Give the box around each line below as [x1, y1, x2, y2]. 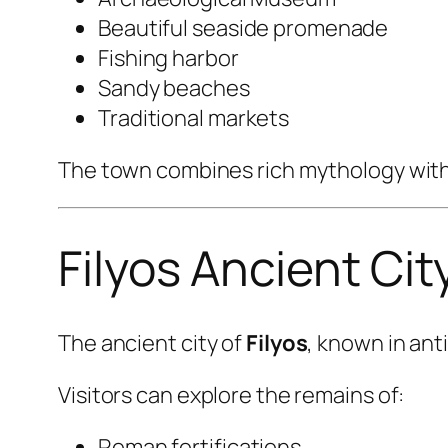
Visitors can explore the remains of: [58, 379, 405, 410]
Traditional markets [98, 103, 290, 134]
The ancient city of [58, 327, 246, 358]
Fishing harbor [98, 43, 239, 74]
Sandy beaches [98, 73, 250, 104]
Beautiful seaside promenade [98, 13, 389, 44]
